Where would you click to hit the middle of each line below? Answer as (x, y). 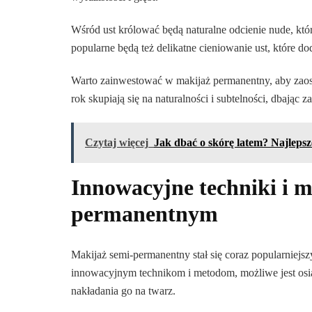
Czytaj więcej (117, 143)
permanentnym (145, 214)
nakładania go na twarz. (123, 290)
